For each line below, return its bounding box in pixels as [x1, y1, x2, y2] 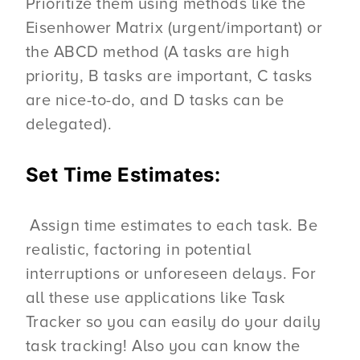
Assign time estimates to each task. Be [25, 216, 318, 236]
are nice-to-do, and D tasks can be [25, 90, 284, 110]
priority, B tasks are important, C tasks [25, 66, 313, 86]
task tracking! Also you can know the [25, 337, 301, 357]
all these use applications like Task [25, 288, 285, 309]
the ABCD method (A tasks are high [25, 42, 290, 62]
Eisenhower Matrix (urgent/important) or [25, 18, 323, 38]
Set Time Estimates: [25, 163, 221, 187]
